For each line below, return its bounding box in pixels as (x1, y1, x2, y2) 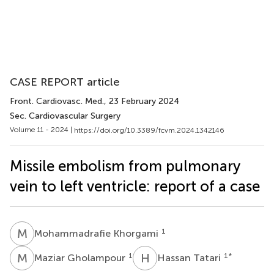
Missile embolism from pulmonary (10, 157, 240, 175)
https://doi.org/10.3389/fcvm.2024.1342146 (74, 125, 224, 135)
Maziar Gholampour (34, 251, 128, 264)
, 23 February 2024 (104, 96, 179, 106)
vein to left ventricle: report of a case (10, 177, 260, 195)
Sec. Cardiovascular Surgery (10, 111, 120, 121)
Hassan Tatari (157, 251, 223, 264)
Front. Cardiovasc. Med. (10, 96, 104, 106)
